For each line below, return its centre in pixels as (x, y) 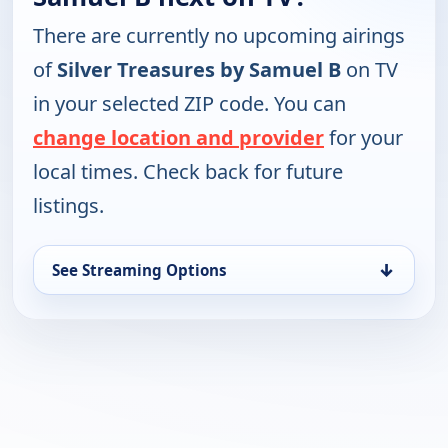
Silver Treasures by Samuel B (199, 70)
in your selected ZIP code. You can (189, 104)
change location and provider (178, 138)
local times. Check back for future (188, 172)
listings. (68, 206)
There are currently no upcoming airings (219, 36)
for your (363, 138)
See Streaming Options (139, 270)
